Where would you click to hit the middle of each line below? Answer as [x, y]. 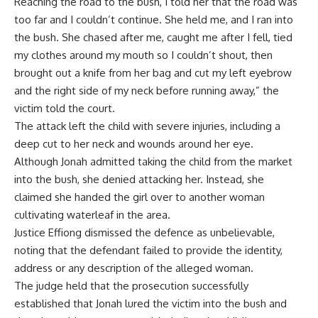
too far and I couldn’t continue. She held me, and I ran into [154, 20]
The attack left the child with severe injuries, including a [147, 126]
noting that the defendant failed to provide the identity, [148, 251]
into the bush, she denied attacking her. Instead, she [139, 180]
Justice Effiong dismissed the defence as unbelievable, [144, 233]
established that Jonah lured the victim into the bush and [150, 304]
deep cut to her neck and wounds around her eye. [134, 144]
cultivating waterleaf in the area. [92, 215]
